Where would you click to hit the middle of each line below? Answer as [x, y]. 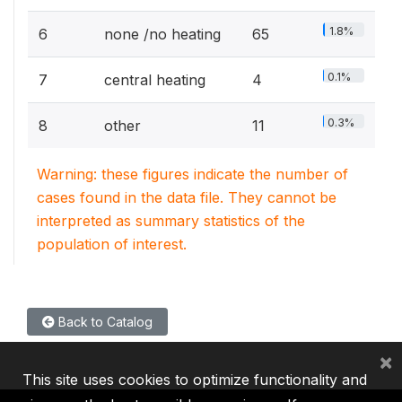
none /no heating [162, 34]
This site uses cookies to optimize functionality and [195, 380]
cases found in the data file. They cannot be [187, 197]
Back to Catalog [104, 322]
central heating [155, 80]
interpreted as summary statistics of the [171, 221]
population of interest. [112, 244]
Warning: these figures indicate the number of [192, 174]
